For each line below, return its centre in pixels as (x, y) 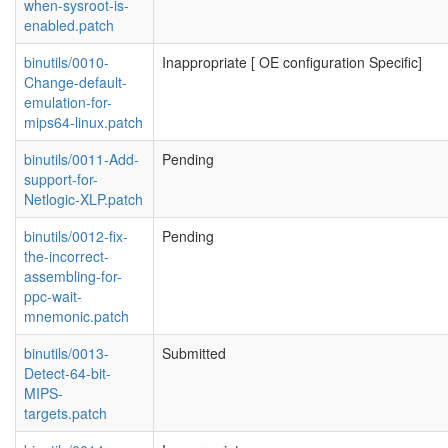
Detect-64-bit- (67, 373)
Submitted (194, 353)
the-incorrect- (66, 256)
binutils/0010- (66, 62)
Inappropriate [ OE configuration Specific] (292, 62)
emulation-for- (68, 102)
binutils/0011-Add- (81, 159)
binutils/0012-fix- (76, 236)
